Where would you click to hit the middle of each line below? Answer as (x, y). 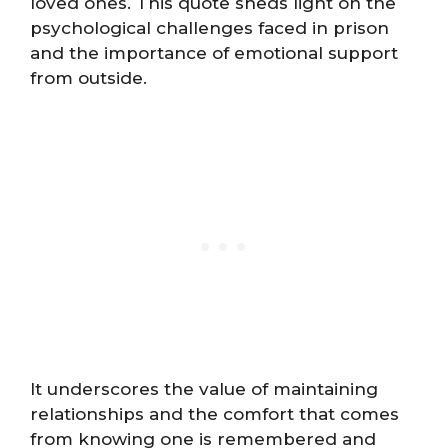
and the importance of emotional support (214, 53)
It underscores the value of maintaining (204, 388)
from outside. (88, 78)
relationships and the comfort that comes (214, 413)
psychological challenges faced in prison (209, 28)
